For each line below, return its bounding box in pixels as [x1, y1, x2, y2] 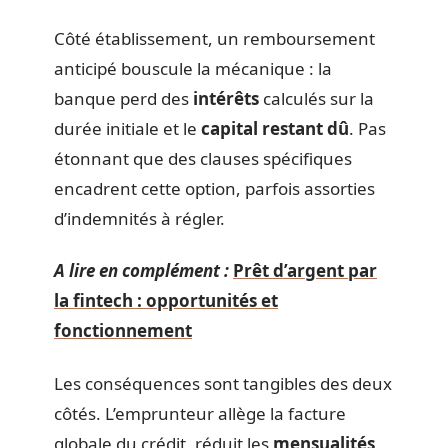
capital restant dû [201, 116, 349, 140]
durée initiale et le [54, 116, 201, 140]
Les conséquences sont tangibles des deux [54, 371, 392, 395]
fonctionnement [54, 319, 192, 342]
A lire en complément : [54, 259, 229, 282]
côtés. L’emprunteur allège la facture [54, 401, 346, 425]
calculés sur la [259, 86, 374, 110]
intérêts [193, 86, 259, 110]
